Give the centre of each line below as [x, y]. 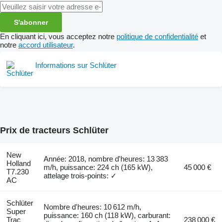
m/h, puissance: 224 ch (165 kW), [98, 167]
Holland [18, 163]
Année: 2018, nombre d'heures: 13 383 [106, 159]
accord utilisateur [46, 45]
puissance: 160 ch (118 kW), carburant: [107, 215]
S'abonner [31, 22]
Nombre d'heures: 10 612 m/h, [93, 207]
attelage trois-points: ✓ [81, 175]
